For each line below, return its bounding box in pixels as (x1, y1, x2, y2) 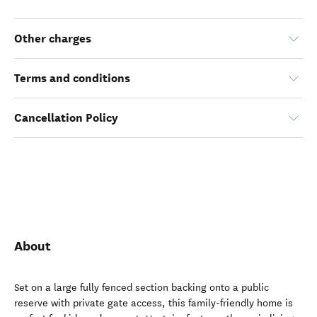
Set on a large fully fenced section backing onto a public (14, 282, 269, 294)
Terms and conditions (14, 71, 130, 86)
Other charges (14, 31, 91, 46)
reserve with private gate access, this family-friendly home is (14, 297, 293, 309)
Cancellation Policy (14, 110, 118, 125)
